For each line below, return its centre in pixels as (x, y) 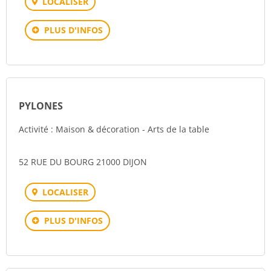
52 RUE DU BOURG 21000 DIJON (83, 162)
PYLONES (41, 106)
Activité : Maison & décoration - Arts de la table (114, 129)
